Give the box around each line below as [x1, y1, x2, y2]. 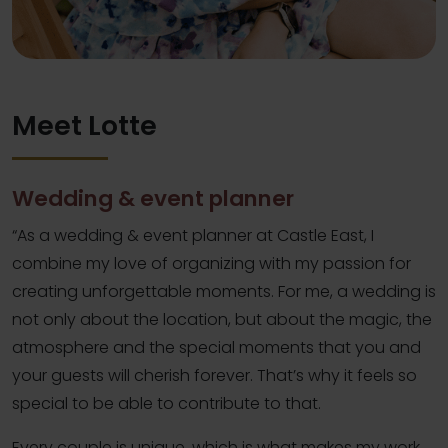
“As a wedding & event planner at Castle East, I [12, 224, 374, 248]
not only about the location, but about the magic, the [12, 308, 432, 332]
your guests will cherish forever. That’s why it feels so [12, 364, 417, 388]
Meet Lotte [12, 107, 157, 145]
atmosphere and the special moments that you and [12, 336, 421, 360]
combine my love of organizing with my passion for [12, 252, 411, 276]
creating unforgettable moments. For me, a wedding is [12, 280, 436, 304]
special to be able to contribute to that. [12, 392, 321, 416]
